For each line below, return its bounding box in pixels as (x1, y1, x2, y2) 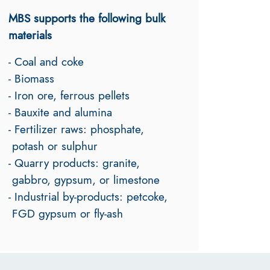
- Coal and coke (8, 52, 84, 70)
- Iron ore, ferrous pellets (8, 86, 130, 104)
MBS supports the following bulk (8, 9, 165, 27)
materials (8, 26, 55, 43)
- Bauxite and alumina (8, 103, 112, 121)
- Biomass (8, 69, 54, 87)
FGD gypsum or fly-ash (8, 204, 127, 222)
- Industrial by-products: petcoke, (8, 187, 171, 205)
